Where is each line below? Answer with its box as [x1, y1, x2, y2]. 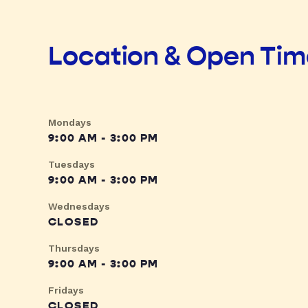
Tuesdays [48, 159, 95, 170]
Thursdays [48, 243, 100, 254]
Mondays [48, 117, 91, 129]
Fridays [48, 285, 84, 296]
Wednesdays [48, 201, 110, 212]
